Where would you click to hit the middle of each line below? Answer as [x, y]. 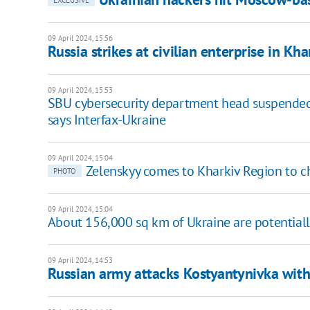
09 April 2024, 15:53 [80, 90]
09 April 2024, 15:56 [80, 38]
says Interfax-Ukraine [107, 120]
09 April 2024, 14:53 [80, 261]
